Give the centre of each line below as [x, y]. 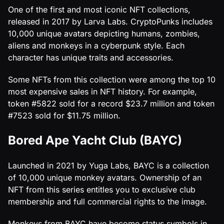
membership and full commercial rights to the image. [107, 201]
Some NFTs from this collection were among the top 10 [112, 79]
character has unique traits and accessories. [91, 57]
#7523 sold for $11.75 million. [64, 115]
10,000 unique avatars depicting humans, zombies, [104, 33]
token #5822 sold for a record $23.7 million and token [111, 103]
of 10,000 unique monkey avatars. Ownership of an [105, 177]
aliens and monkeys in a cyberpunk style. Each [96, 45]
